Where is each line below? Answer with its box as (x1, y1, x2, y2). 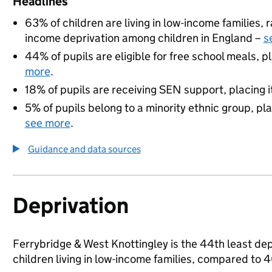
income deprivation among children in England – (24, 31, 263, 45)
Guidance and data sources (27, 143, 141, 155)
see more (24, 116, 70, 130)
